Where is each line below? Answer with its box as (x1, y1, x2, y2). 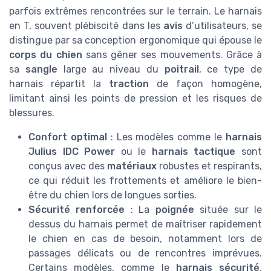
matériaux (107, 160, 157, 172)
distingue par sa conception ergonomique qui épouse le (9, 34, 262, 46)
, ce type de (198, 63, 263, 75)
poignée (155, 203, 194, 215)
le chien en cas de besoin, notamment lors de (28, 232, 262, 244)
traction (109, 77, 149, 90)
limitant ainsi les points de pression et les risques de (9, 92, 262, 104)
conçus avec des (28, 160, 107, 172)
